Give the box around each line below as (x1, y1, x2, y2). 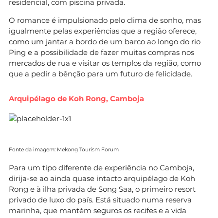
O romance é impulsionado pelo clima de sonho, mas (9, 15, 201, 25)
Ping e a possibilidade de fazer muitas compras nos (9, 47, 194, 57)
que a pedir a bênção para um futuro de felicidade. (9, 69, 192, 78)
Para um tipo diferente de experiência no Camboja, (9, 163, 194, 172)
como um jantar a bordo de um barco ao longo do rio (9, 36, 200, 46)
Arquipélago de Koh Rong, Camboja (9, 93, 144, 103)
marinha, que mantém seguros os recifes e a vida (9, 205, 186, 215)
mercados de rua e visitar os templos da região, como (9, 58, 201, 68)
